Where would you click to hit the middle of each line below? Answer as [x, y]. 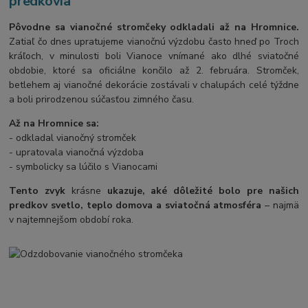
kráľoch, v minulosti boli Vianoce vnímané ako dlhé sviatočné [154, 56]
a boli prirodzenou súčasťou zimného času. [102, 99]
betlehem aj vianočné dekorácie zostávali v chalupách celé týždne [154, 85]
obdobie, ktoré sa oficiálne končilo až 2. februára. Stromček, [154, 70]
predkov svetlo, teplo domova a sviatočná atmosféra [135, 205]
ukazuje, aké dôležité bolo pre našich [203, 190]
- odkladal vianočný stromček [73, 137]
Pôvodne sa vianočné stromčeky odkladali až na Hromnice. [154, 27]
